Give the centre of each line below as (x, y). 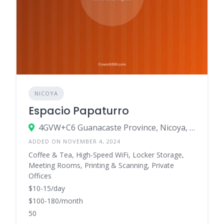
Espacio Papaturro (79, 110)
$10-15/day (47, 188)
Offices (40, 175)
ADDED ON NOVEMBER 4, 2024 (74, 141)
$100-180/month (56, 200)
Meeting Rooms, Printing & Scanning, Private (101, 165)
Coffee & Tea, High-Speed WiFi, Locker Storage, (106, 154)
